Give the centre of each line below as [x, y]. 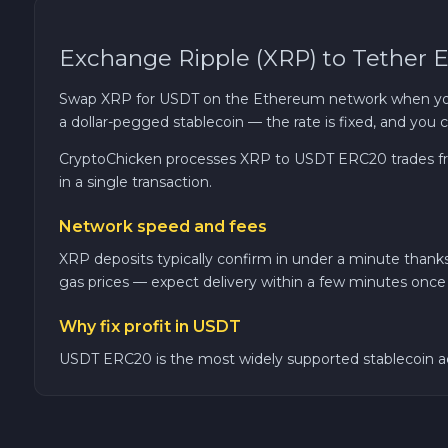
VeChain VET [157, 88]
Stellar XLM [151, 142]
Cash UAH [146, 358]
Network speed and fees [163, 226]
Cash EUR [146, 304]
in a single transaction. [135, 181]
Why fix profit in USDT [150, 326]
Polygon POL [158, 196]
